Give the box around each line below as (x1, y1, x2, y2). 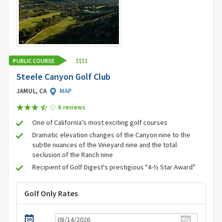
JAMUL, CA (16, 86, 48, 95)
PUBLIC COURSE (13, 57, 55, 65)
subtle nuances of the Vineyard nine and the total (32, 140, 177, 150)
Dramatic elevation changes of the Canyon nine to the (32, 130, 190, 140)
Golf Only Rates (24, 188, 78, 199)
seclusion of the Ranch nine (32, 150, 113, 160)
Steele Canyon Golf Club (16, 70, 111, 82)
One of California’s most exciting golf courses (32, 118, 167, 127)
